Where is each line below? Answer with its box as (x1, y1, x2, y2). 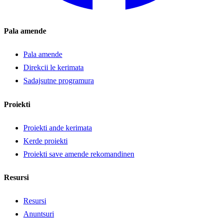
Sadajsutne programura (23, 76, 94, 85)
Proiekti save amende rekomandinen (23, 149, 134, 158)
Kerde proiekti (23, 136, 68, 145)
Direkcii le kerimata (23, 63, 84, 72)
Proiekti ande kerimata (23, 123, 92, 132)
